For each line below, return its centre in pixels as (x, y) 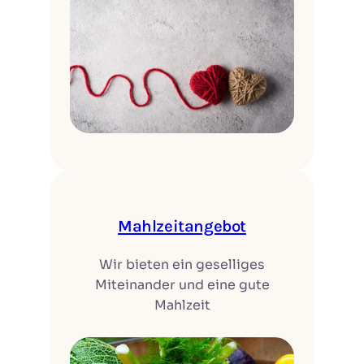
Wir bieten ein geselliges (182, 265)
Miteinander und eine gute (182, 285)
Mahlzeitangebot (182, 225)
